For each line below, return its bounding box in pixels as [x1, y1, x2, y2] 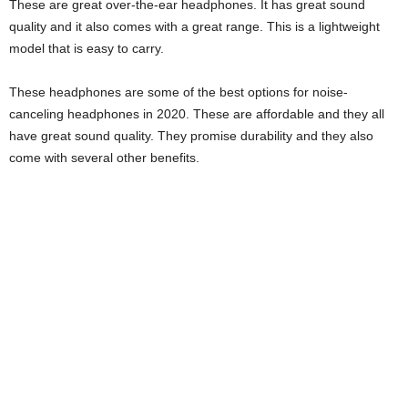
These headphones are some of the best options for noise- [9, 85, 348, 100]
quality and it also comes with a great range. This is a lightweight [9, 19, 380, 35]
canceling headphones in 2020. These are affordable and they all [9, 107, 384, 122]
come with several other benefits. [9, 150, 199, 166]
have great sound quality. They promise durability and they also [9, 128, 373, 144]
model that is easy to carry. [9, 41, 164, 56]
